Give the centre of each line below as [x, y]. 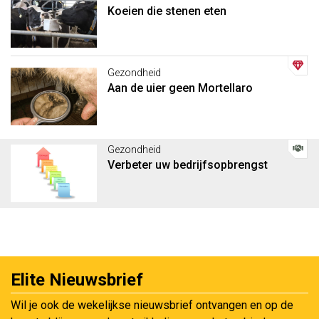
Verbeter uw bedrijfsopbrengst [187, 164]
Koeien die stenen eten [167, 11]
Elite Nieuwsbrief [77, 279]
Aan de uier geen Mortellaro [180, 88]
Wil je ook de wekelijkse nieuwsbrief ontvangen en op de [152, 305]
